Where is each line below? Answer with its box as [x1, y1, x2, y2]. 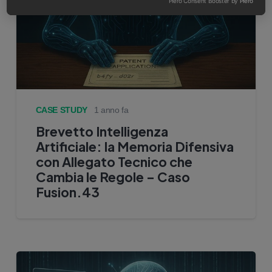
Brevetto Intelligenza [35, 123, 168, 140]
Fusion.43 [35, 183, 100, 200]
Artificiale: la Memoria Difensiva [35, 138, 234, 155]
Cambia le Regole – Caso [35, 168, 190, 185]
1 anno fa [93, 104, 129, 115]
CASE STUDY [35, 104, 87, 115]
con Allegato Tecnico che [35, 153, 192, 170]
